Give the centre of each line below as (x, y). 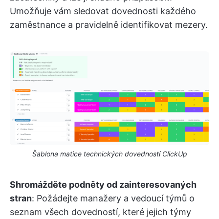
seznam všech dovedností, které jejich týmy (100, 212)
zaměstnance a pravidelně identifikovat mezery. (109, 25)
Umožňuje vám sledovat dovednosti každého (103, 11)
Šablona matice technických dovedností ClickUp (109, 154)
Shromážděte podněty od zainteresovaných (103, 185)
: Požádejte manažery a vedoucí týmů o (113, 198)
